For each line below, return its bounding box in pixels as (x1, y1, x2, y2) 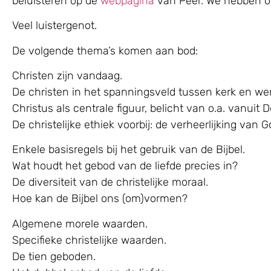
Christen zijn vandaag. (12, 68, 122, 82)
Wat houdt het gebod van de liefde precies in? (12, 159, 238, 173)
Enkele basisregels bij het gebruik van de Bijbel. (12, 143, 245, 157)
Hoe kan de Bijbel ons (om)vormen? (12, 192, 188, 206)
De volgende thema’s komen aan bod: (12, 44, 198, 57)
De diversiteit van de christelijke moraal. (12, 175, 208, 189)
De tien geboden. (12, 249, 96, 263)
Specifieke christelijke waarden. (12, 233, 166, 247)
